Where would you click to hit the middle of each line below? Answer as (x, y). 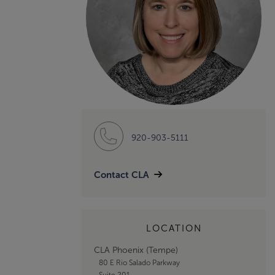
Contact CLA (122, 174)
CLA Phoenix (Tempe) (136, 250)
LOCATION (174, 228)
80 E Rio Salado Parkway (139, 262)
